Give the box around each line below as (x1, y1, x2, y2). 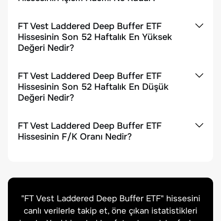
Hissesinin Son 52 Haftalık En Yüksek (18, 32, 172, 42)
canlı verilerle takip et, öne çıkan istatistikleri (24, 206, 197, 216)
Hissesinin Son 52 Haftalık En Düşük (18, 81, 169, 92)
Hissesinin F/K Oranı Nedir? (18, 131, 132, 142)
